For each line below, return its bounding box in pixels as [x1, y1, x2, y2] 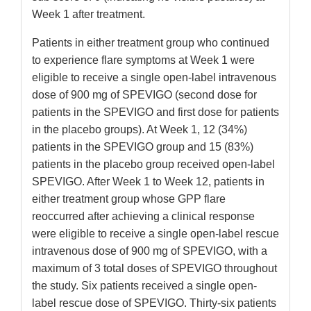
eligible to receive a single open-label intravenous [32, 72, 276, 84]
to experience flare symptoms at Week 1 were [32, 54, 255, 67]
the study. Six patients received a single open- [32, 280, 257, 292]
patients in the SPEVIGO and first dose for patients [32, 106, 279, 119]
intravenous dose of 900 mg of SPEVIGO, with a [32, 245, 267, 258]
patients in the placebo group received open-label [32, 158, 275, 171]
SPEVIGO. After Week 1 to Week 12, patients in [32, 176, 264, 188]
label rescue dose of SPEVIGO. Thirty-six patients [32, 297, 276, 310]
